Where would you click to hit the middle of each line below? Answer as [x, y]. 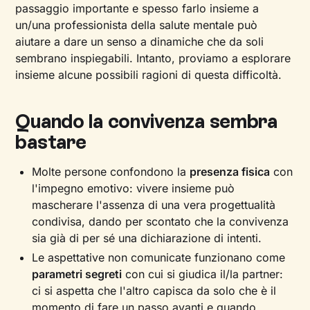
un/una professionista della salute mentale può [137, 25]
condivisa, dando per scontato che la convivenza [161, 221]
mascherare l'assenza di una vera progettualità [154, 205]
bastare [51, 142]
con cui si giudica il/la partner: [203, 274]
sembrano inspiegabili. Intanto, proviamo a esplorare [153, 58]
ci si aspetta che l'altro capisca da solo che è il [154, 291]
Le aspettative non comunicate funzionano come [159, 257]
